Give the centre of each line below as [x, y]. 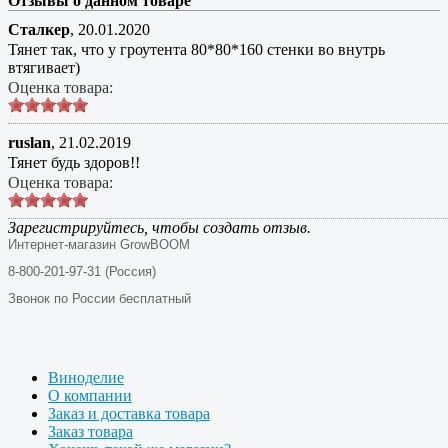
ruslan [29, 142]
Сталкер [39, 29]
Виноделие [86, 377]
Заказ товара [90, 431]
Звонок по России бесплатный [99, 298]
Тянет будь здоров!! [74, 162]
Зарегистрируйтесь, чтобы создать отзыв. [159, 227]
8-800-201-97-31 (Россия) [82, 271]
